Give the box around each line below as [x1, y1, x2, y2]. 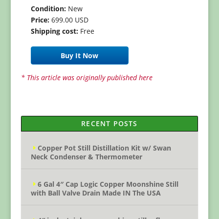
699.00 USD [49, 15, 88, 24]
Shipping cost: [30, 26, 78, 36]
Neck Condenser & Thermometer [30, 152, 142, 161]
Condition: [30, 4, 66, 13]
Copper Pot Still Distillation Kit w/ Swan [37, 143, 171, 153]
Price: [30, 15, 49, 24]
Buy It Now [61, 51, 99, 60]
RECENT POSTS [81, 119, 138, 128]
